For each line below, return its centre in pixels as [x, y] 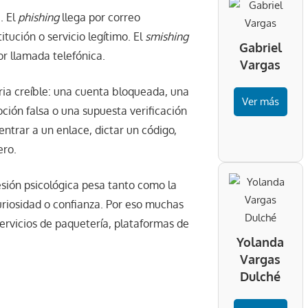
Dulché [261, 277]
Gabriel [260, 48]
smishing [167, 37]
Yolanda [261, 242]
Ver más [260, 102]
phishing [38, 18]
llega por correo [100, 18]
